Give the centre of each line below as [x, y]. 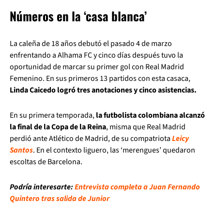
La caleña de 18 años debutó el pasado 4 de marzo [91, 43]
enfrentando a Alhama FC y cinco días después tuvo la [96, 55]
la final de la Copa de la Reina [58, 127]
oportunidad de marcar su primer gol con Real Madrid [97, 67]
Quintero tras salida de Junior [60, 198]
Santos [21, 150]
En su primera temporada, [53, 115]
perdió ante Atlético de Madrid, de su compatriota [91, 138]
